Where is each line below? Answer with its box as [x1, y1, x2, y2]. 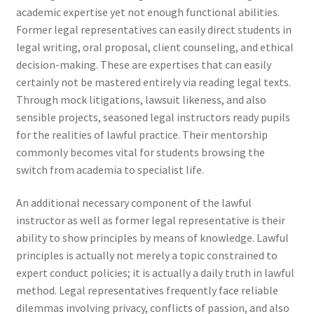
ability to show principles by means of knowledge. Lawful [15, 231, 289, 245]
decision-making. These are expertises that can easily [15, 57, 271, 71]
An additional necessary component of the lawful [15, 196, 252, 210]
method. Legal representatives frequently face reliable [15, 283, 278, 298]
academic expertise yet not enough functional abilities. [15, 4, 280, 19]
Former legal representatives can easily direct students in [15, 22, 292, 36]
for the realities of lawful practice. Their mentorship [15, 127, 268, 142]
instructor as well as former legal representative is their [15, 213, 285, 228]
